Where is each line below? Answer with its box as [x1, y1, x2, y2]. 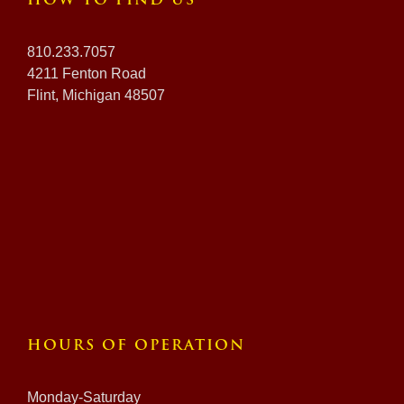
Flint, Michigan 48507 [27, 87, 165, 103]
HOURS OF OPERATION [27, 338, 245, 353]
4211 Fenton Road [27, 65, 146, 81]
